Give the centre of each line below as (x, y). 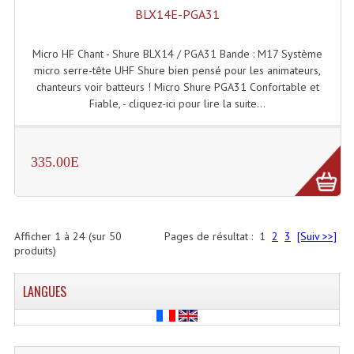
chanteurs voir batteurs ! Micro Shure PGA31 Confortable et (177, 87)
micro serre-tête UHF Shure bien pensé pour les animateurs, (178, 70)
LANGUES (44, 292)
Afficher (34, 236)
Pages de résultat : (212, 236)
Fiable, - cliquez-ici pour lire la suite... (178, 103)
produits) (35, 250)
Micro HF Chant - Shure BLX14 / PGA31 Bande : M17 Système (178, 53)
